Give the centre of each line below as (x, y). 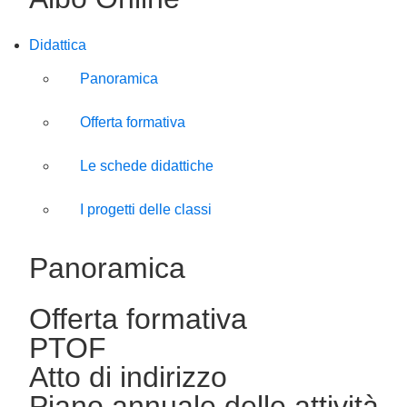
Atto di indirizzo (128, 377)
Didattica (58, 45)
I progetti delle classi (146, 209)
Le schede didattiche (147, 165)
